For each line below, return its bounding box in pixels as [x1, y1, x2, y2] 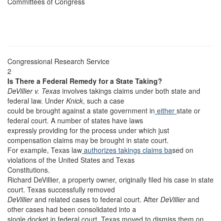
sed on [172, 145, 193, 155]
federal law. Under [7, 96, 66, 106]
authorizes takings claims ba [82, 145, 172, 155]
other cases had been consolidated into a [7, 204, 136, 214]
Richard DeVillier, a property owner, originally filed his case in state [7, 175, 214, 184]
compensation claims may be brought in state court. [7, 135, 169, 145]
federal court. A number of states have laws [7, 115, 143, 125]
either [155, 106, 177, 115]
